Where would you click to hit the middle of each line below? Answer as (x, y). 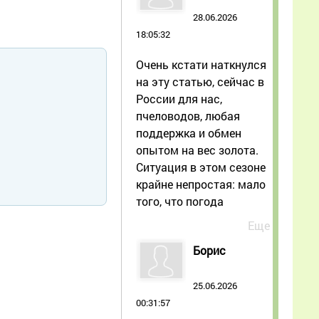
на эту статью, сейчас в (200, 81)
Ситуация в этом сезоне (201, 167)
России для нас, (179, 98)
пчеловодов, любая (188, 115)
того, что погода (180, 201)
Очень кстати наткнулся (201, 64)
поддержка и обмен (189, 132)
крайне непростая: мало (201, 184)
